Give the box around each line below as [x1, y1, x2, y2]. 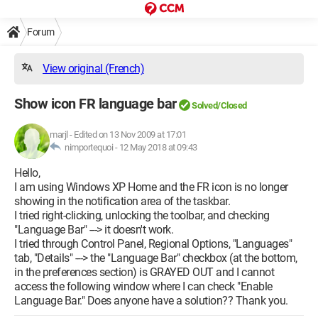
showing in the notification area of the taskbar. [14, 194, 230, 208]
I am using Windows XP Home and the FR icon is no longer [14, 180, 288, 194]
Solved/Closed [192, 100, 247, 111]
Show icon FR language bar [14, 95, 177, 112]
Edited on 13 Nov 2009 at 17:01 [74, 129, 186, 140]
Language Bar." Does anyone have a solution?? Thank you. [14, 294, 288, 307]
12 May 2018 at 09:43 [119, 142, 197, 153]
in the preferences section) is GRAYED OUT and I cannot [14, 265, 274, 279]
